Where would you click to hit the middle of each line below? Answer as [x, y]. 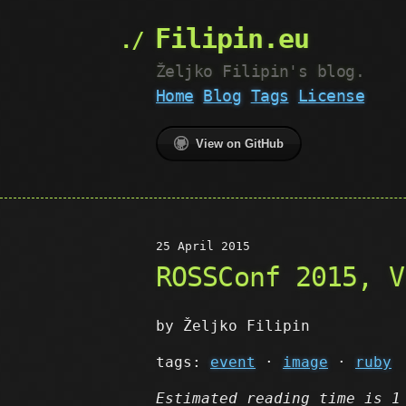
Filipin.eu [232, 39]
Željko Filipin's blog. [261, 71]
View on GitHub [240, 144]
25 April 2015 [203, 246]
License [331, 96]
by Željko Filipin [233, 326]
